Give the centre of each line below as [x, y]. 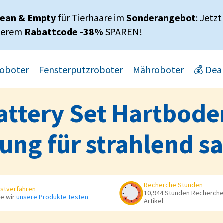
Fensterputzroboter [81, 69]
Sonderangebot [161, 18]
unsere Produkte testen [52, 197]
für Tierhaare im [92, 18]
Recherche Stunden [173, 185]
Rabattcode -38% [64, 32]
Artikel [154, 201]
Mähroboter [159, 69]
